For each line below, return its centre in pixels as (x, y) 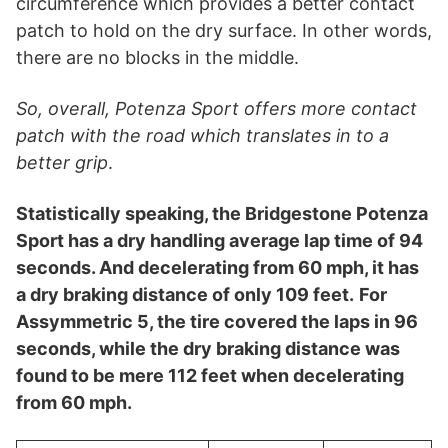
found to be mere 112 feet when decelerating (210, 375)
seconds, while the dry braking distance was (208, 348)
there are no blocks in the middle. (157, 57)
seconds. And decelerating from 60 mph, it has (217, 267)
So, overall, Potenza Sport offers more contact (216, 108)
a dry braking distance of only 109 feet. (185, 294)
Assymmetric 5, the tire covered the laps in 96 (217, 321)
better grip (62, 162)
